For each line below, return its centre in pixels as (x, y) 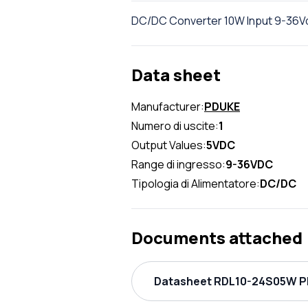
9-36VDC (249, 164)
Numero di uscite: (175, 125)
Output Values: (169, 145)
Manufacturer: (168, 106)
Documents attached (217, 237)
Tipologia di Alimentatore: (196, 183)
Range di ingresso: (178, 164)
